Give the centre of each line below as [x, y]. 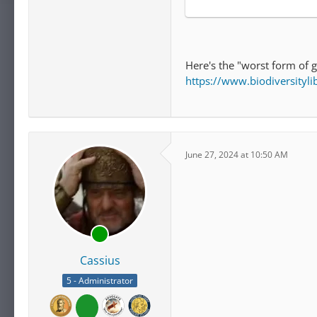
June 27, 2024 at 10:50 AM [237, 154]
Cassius [100, 260]
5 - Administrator [100, 281]
